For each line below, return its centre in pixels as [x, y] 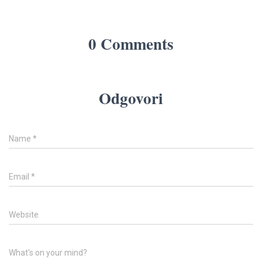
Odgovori [131, 98]
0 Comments [131, 44]
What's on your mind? [48, 253]
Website [24, 215]
